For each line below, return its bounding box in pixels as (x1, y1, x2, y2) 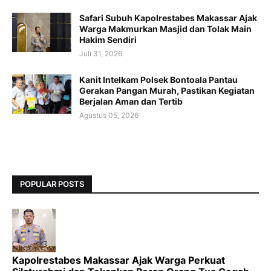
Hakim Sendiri (79, 34, 137, 45)
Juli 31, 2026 (79, 48, 122, 58)
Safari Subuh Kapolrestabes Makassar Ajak (79, 12, 257, 23)
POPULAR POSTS (20, 179, 84, 189)
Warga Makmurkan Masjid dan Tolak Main (79, 23, 252, 34)
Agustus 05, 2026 (79, 110, 139, 120)
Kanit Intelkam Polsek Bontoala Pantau (79, 74, 238, 85)
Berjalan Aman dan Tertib (79, 96, 183, 106)
